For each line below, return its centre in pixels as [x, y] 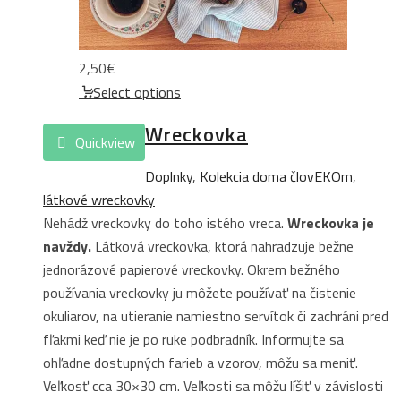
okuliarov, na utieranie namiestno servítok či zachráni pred [216, 316]
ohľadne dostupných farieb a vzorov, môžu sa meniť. [200, 362]
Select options [137, 92]
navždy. [67, 246]
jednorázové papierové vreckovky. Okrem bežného [192, 269]
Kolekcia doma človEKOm [276, 176]
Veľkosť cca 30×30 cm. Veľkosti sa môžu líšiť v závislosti [213, 385]
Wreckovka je [331, 222]
